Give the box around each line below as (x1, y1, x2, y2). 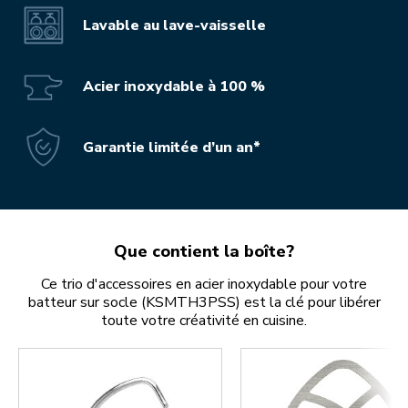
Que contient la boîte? (114, 240, 294, 263)
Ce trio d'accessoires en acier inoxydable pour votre (41, 274, 367, 295)
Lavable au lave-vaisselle (83, 15, 266, 36)
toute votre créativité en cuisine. (101, 311, 307, 331)
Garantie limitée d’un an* (83, 137, 260, 158)
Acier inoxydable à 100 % (83, 76, 265, 97)
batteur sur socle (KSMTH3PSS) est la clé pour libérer (27, 292, 381, 313)
